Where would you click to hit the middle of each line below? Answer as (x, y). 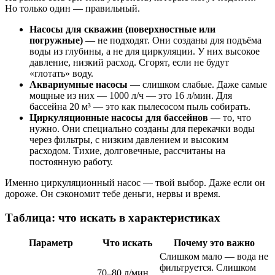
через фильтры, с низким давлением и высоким (129, 139)
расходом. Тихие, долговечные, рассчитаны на (127, 150)
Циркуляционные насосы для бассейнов (119, 117)
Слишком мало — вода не (214, 257)
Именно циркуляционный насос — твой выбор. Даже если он (135, 182)
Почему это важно (214, 243)
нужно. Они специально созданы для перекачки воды (142, 128)
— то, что (230, 117)
